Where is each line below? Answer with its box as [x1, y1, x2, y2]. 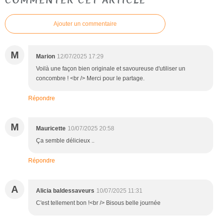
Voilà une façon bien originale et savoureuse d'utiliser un [36, 65, 185, 72]
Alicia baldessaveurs [36, 187, 94, 194]
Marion [36, 53, 55, 60]
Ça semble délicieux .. [36, 137, 94, 144]
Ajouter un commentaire [54, 20, 117, 27]
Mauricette [36, 125, 66, 132]
